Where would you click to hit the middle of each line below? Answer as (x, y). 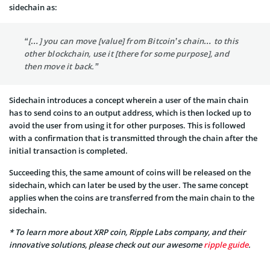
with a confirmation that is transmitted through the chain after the (133, 138)
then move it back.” (61, 66)
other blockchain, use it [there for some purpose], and (127, 53)
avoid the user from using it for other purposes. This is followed (127, 125)
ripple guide (226, 244)
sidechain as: (33, 7)
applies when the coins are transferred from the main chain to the (132, 197)
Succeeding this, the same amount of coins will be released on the (130, 172)
